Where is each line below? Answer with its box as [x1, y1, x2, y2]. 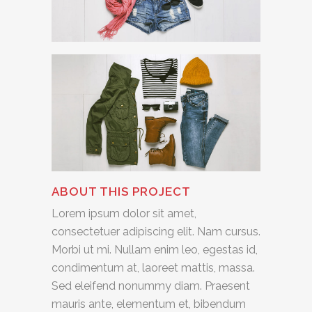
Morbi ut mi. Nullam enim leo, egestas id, [52, 243, 258, 257]
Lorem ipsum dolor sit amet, [52, 207, 196, 221]
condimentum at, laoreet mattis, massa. [52, 261, 255, 275]
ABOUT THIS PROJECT [52, 185, 191, 199]
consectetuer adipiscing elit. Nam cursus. [52, 225, 260, 239]
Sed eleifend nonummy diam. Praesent [52, 279, 250, 293]
